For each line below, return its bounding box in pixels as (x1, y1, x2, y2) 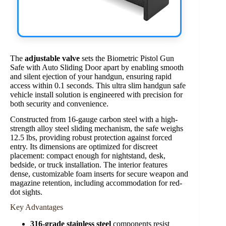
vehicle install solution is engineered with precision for (10, 90, 183, 99)
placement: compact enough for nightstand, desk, (10, 151, 165, 160)
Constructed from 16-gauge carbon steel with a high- (10, 115, 178, 124)
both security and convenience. (10, 99, 108, 108)
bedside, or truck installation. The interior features (10, 160, 167, 169)
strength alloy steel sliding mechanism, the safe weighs (10, 124, 183, 133)
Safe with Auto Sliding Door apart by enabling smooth (10, 63, 184, 72)
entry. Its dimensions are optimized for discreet (10, 142, 157, 151)
